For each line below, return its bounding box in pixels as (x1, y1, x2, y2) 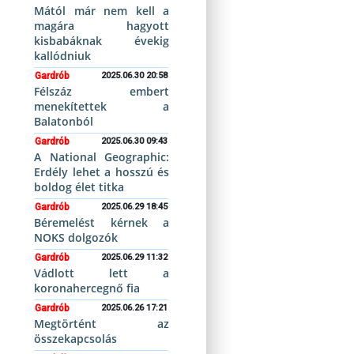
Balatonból (34, 114, 94, 129)
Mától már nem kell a (34, 3, 169, 18)
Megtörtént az (34, 316, 169, 331)
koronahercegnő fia (34, 281, 141, 296)
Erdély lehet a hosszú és (34, 164, 169, 179)
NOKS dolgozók (34, 230, 119, 245)
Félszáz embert (34, 84, 169, 99)
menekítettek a (34, 99, 169, 114)
